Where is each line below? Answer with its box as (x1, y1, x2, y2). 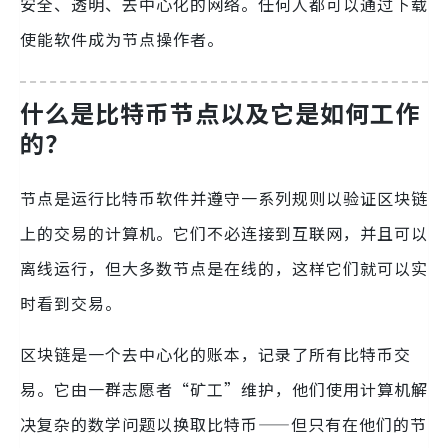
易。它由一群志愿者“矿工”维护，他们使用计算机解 (20, 377, 428, 402)
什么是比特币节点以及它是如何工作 (20, 95, 420, 130)
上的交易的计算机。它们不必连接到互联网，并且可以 (20, 221, 428, 246)
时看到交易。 (20, 291, 122, 316)
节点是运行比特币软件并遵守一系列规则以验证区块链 (20, 186, 428, 211)
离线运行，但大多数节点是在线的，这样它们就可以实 (20, 256, 428, 281)
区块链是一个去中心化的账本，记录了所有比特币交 (20, 342, 411, 367)
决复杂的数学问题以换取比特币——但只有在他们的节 (20, 412, 427, 437)
